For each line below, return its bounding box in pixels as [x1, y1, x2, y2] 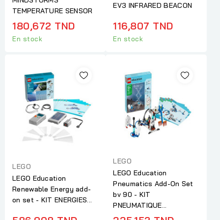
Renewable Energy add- [12, 185, 91, 194]
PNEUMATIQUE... [113, 201, 167, 210]
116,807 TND [113, 19, 173, 32]
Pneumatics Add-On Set [113, 179, 193, 189]
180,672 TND [12, 19, 75, 32]
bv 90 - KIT [113, 190, 151, 199]
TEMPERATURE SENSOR [12, 6, 93, 15]
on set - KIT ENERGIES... [12, 195, 92, 205]
